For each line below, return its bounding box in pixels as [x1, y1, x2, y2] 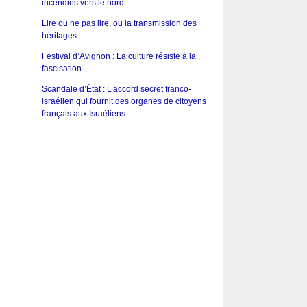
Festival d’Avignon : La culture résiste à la [41, 51, 196, 62]
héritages [41, 31, 77, 41]
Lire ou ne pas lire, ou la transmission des [41, 19, 197, 29]
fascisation [41, 64, 82, 74]
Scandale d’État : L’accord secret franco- [41, 84, 191, 95]
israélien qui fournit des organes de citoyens [41, 97, 206, 107]
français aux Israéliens [41, 109, 125, 119]
